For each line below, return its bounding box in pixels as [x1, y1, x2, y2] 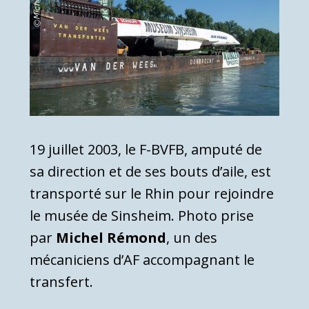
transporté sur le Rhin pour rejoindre [30, 184, 274, 203]
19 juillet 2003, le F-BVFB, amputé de [30, 140, 262, 159]
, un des [166, 228, 217, 248]
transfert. [30, 272, 93, 292]
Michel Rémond [56, 228, 166, 248]
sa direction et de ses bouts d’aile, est [30, 162, 271, 181]
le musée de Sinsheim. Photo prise [30, 206, 254, 226]
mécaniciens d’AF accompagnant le [30, 250, 255, 270]
